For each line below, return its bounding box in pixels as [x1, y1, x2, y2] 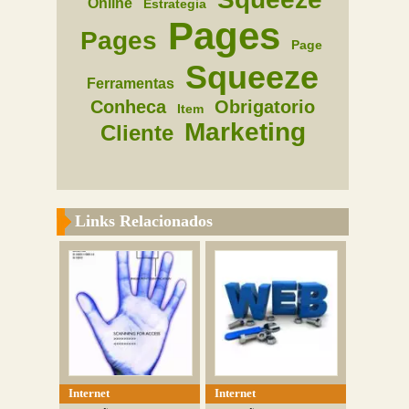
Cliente [100, 121, 173, 145]
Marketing [184, 118, 306, 146]
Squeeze [185, 58, 320, 96]
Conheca [90, 97, 167, 117]
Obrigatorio [215, 97, 316, 117]
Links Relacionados [75, 212, 214, 230]
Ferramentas [87, 76, 175, 91]
